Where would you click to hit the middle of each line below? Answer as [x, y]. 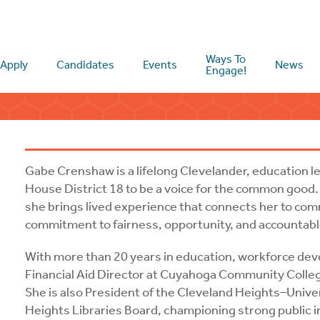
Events [160, 65]
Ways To [226, 59]
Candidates [86, 65]
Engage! [226, 70]
